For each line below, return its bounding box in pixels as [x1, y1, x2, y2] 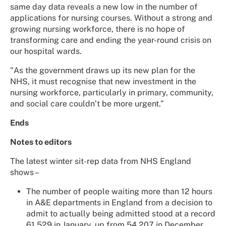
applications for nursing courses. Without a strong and [10, 13, 212, 23]
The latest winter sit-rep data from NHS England [10, 156, 191, 166]
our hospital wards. [10, 46, 82, 56]
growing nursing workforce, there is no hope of [10, 24, 185, 34]
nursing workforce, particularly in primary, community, [10, 88, 213, 98]
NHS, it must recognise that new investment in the [10, 77, 196, 87]
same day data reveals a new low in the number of [10, 2, 198, 12]
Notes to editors [10, 137, 72, 147]
